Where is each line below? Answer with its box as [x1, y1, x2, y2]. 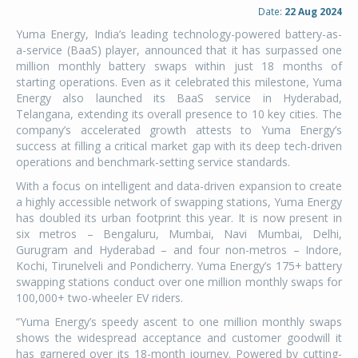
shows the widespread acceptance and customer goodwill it [16, 330, 342, 345]
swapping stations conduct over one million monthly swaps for [16, 274, 342, 289]
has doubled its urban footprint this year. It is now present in [16, 210, 342, 225]
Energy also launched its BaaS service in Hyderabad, [16, 90, 342, 105]
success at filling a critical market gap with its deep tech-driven [16, 138, 342, 153]
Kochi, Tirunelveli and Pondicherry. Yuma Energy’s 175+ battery [16, 258, 342, 273]
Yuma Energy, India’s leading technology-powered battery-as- [16, 26, 342, 42]
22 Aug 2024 [284, 5, 342, 18]
